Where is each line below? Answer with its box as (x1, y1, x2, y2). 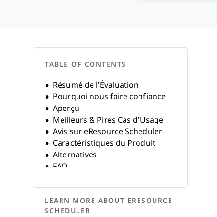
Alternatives (53, 151, 97, 159)
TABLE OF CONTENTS (45, 61, 126, 68)
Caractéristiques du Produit (53, 139, 155, 147)
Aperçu (53, 104, 79, 112)
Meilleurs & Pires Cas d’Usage (53, 116, 164, 124)
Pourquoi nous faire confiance (53, 93, 166, 101)
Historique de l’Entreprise (53, 174, 148, 182)
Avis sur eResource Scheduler (53, 127, 162, 136)
